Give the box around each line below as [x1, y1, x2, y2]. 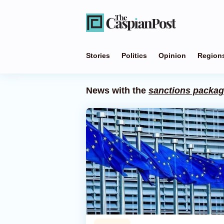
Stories [86, 51, 110, 59]
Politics [121, 51, 147, 59]
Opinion [158, 51, 186, 59]
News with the [86, 85, 148, 95]
